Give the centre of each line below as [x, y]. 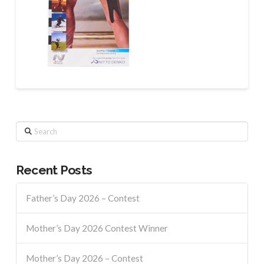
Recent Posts [54, 170]
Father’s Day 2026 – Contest [82, 198]
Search [28, 127]
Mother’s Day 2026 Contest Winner [97, 228]
